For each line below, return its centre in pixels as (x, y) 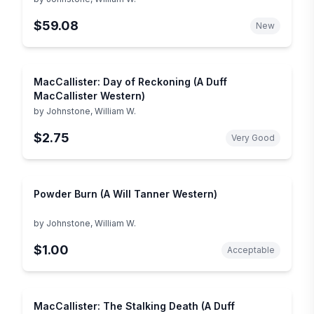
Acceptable (251, 250)
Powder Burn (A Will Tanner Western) (125, 193)
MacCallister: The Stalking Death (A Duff (134, 306)
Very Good (253, 137)
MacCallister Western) (89, 95)
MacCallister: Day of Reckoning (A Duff (130, 81)
